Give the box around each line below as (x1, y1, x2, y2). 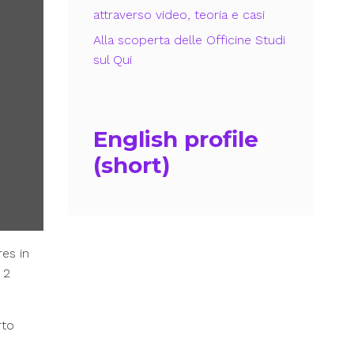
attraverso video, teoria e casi (93, 7, 265, 23)
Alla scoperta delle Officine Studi (93, 32, 285, 48)
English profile (93, 126, 258, 153)
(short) (93, 152, 170, 179)
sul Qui (93, 52, 132, 68)
